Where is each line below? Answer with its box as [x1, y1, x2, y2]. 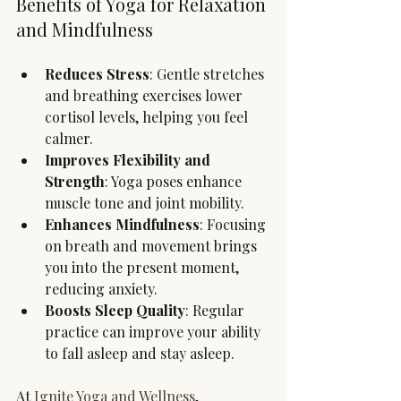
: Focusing [200, 214, 269, 234]
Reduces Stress [45, 64, 149, 83]
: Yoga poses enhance [105, 171, 245, 191]
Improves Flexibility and [45, 149, 214, 169]
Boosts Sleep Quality [45, 300, 185, 320]
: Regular [185, 300, 248, 320]
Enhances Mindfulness [45, 214, 200, 234]
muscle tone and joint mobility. [45, 192, 244, 212]
